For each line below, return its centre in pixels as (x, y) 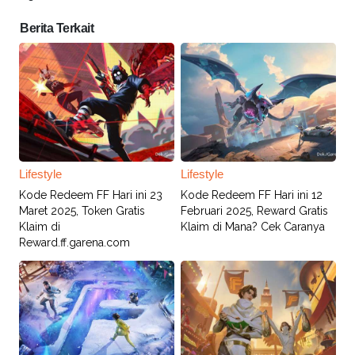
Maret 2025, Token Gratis (82, 210)
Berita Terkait (57, 28)
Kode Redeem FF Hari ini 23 (91, 195)
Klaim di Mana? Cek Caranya (252, 226)
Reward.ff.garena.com (74, 242)
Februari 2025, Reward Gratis (254, 210)
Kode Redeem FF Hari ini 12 (251, 195)
